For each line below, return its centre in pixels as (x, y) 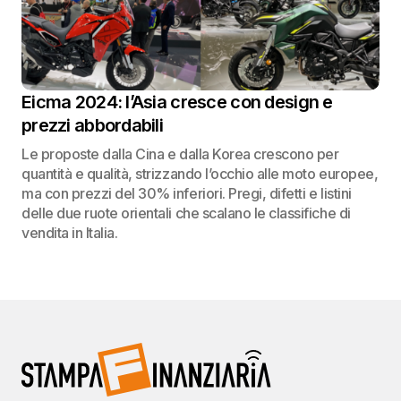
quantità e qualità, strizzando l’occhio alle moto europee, (200, 174)
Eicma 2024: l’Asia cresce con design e (177, 102)
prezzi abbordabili (93, 125)
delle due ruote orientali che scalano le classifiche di (186, 213)
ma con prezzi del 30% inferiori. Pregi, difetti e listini (187, 193)
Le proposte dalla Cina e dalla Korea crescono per (180, 154)
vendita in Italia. (70, 233)
